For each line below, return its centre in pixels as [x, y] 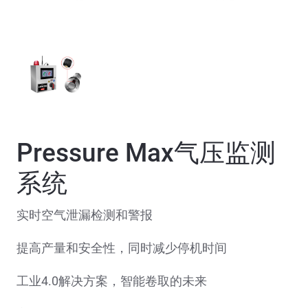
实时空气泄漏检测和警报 [85, 215]
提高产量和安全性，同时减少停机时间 [122, 248]
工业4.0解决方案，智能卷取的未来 [112, 281]
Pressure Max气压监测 [146, 153]
